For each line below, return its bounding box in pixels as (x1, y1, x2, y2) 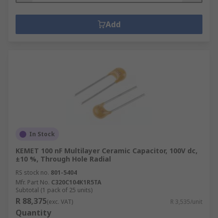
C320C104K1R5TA (51, 178, 101, 186)
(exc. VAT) (47, 198, 73, 206)
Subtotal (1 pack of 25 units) (16, 186, 92, 194)
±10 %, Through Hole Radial (16, 154, 111, 163)
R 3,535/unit (170, 198, 202, 206)
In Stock (29, 130, 55, 138)
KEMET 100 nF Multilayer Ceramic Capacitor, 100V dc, (16, 146, 198, 155)
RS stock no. (16, 168, 49, 177)
